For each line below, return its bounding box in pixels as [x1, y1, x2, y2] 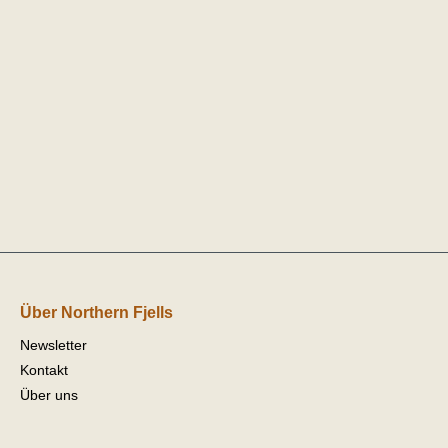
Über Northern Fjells [20, 303, 173, 321]
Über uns [20, 386, 78, 403]
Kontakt [20, 361, 68, 378]
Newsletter [20, 336, 87, 353]
